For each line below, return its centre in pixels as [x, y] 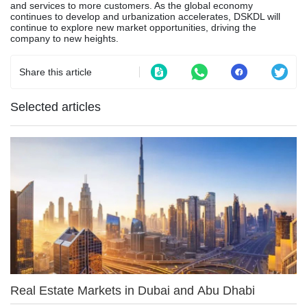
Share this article [56, 72]
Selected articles [56, 107]
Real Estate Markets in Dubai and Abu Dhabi [133, 290]
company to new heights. [64, 38]
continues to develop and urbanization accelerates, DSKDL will [145, 16]
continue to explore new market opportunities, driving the [133, 27]
